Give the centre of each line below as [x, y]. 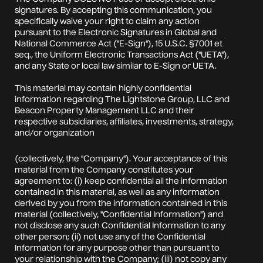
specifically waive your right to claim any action [107, 21]
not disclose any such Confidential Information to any [120, 226]
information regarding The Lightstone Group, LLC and [122, 100]
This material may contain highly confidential [103, 88]
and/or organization [55, 133]
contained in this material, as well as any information [117, 192]
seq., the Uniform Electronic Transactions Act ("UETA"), [122, 55]
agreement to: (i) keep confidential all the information [121, 181]
